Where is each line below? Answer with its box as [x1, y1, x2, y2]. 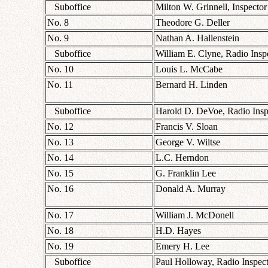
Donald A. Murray [156, 183, 226, 194]
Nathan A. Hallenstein [156, 32, 239, 43]
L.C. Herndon [156, 152, 209, 163]
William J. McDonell [156, 209, 234, 220]
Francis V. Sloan [156, 121, 218, 132]
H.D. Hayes [156, 225, 201, 236]
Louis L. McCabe [156, 63, 223, 74]
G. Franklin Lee [156, 167, 216, 178]
